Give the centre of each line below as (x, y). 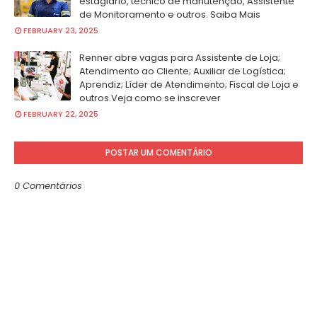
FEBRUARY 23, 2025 (61, 30)
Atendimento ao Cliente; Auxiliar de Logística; (183, 71)
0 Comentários (48, 186)
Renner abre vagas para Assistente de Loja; (180, 58)
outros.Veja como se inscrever (150, 98)
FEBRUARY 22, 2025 (61, 114)
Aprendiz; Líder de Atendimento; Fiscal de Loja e (189, 85)
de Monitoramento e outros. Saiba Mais (170, 15)
